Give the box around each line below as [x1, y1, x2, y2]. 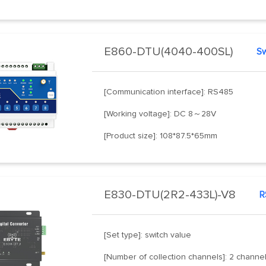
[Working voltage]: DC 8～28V [104, 109, 217, 118]
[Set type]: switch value [104, 230, 192, 239]
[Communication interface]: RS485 [104, 87, 234, 96]
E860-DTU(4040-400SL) [104, 45, 233, 58]
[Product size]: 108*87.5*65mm [104, 131, 218, 140]
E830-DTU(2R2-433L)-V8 [104, 188, 236, 201]
